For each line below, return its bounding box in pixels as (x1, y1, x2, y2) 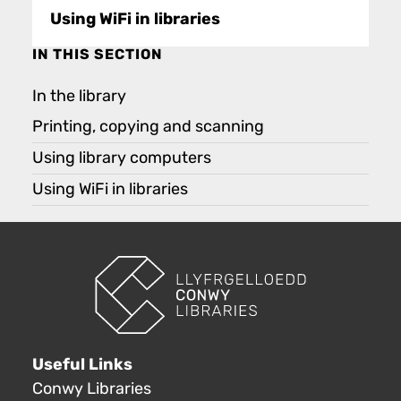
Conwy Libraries (32, 379, 151, 398)
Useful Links (32, 354, 132, 374)
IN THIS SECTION (32, 45, 163, 64)
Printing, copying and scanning (32, 116, 264, 136)
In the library (32, 86, 126, 106)
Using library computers (32, 148, 211, 167)
